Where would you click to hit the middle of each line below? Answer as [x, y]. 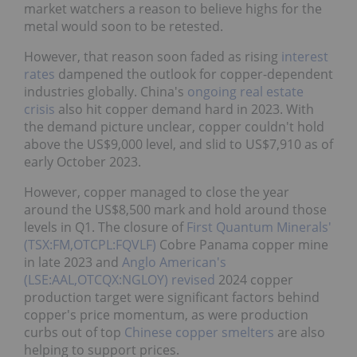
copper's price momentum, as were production [166, 314]
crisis [39, 109]
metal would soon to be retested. [124, 26]
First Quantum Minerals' [259, 227]
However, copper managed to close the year [157, 192]
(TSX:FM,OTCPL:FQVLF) [90, 244]
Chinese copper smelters [199, 332]
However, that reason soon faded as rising [153, 56]
